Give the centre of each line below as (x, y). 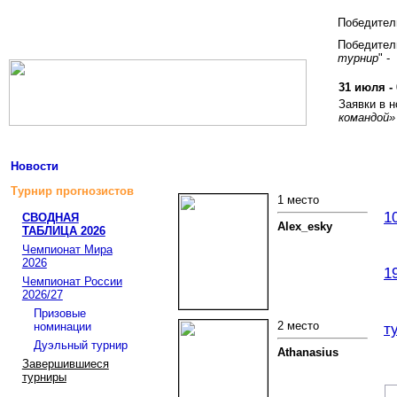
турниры (44, 377)
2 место (298, 326)
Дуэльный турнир (80, 345)
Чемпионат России (72, 281)
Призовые (59, 313)
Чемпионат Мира (67, 249)
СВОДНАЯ (50, 218)
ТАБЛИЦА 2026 (63, 231)
